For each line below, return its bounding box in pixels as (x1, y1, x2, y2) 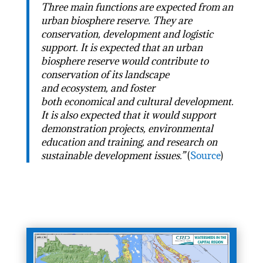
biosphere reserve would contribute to (41, 55, 208, 68)
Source (190, 149, 221, 162)
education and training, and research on (41, 136, 217, 149)
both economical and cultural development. (41, 95, 234, 108)
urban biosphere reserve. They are (41, 14, 192, 27)
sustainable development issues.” (41, 149, 185, 162)
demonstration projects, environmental (41, 122, 213, 135)
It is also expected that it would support (41, 109, 216, 122)
